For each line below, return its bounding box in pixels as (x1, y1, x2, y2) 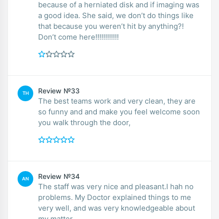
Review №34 (38, 172, 80, 180)
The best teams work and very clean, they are (38, 96, 196, 106)
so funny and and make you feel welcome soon (38, 107, 200, 116)
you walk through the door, (53, 117, 131, 127)
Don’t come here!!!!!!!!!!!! (38, 32, 119, 42)
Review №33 (38, 86, 80, 95)
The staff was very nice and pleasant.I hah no (38, 181, 194, 191)
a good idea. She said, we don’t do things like (38, 10, 194, 20)
